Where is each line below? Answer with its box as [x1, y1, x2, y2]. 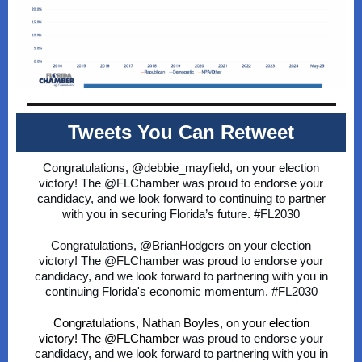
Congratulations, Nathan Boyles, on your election [53, 316, 309, 330]
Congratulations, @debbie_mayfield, [43, 161, 236, 175]
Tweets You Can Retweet [68, 121, 294, 143]
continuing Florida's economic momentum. [44, 284, 271, 298]
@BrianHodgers [140, 238, 225, 252]
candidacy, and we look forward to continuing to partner [36, 192, 326, 205]
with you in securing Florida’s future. [62, 207, 254, 221]
